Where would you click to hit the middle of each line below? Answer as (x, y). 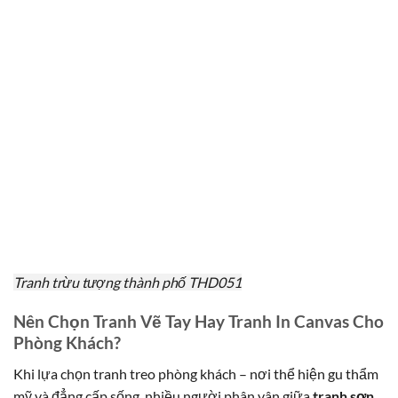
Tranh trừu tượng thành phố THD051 (127, 282)
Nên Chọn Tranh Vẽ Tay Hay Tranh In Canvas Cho (199, 322)
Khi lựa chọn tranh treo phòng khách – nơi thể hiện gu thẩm (196, 373)
